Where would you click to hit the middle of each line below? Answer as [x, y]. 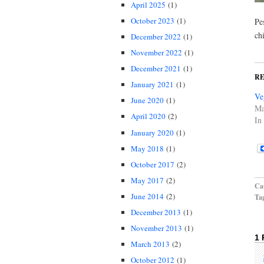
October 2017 [153, 164]
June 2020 [147, 100]
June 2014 [147, 196]
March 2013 [150, 244]
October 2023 [153, 20]
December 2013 [156, 212]
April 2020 [148, 116]
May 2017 [147, 180]
